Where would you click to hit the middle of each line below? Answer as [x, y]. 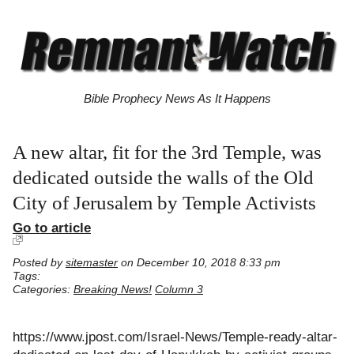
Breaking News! [113, 290]
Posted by [39, 263]
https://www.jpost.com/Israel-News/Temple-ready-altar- [175, 337]
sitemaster [92, 263]
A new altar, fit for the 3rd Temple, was [167, 153]
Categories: [43, 290]
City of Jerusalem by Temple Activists [164, 203]
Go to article [52, 228]
